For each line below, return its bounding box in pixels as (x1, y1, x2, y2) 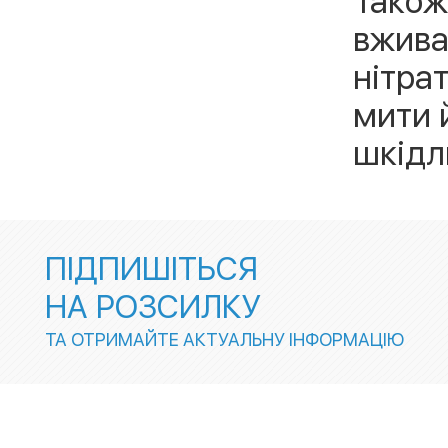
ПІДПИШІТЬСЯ (45, 249, 258, 288)
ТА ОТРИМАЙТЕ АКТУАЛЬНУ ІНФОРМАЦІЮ (45, 328, 404, 350)
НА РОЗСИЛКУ (45, 287, 261, 326)
